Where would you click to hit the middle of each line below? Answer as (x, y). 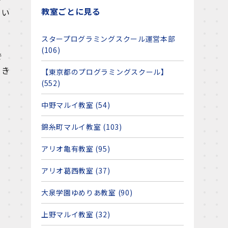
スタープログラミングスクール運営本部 (108, 39)
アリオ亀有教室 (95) (76, 149)
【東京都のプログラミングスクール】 (105, 72)
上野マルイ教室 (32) (76, 214)
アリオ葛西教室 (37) (76, 170)
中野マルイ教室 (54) (76, 105)
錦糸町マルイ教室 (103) (81, 127)
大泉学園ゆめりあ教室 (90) (87, 192)
